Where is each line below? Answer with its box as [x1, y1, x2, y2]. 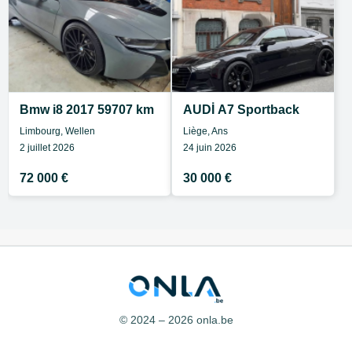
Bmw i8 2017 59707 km [20, 103, 154, 116]
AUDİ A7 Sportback [183, 103, 299, 116]
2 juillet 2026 [20, 142, 75, 153]
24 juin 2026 [183, 142, 236, 153]
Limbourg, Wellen [20, 126, 95, 137]
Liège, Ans [183, 126, 228, 137]
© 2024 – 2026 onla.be [119, 313, 233, 326]
